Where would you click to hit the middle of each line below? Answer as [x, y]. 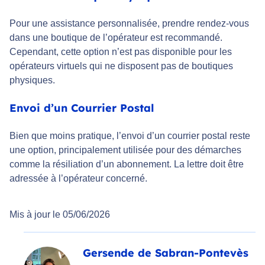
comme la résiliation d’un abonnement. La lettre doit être [127, 164]
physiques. [32, 80]
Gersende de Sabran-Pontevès [166, 253]
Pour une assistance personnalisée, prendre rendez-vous [129, 24]
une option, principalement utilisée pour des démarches [125, 150]
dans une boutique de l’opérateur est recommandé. [116, 38]
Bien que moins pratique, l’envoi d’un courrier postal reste [130, 136]
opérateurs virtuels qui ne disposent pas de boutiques [121, 66]
